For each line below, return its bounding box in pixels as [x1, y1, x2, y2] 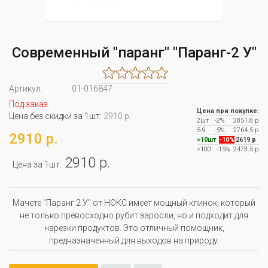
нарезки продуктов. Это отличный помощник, [44, 223, 224, 233]
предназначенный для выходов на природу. [48, 236, 220, 246]
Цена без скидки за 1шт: [9, 111, 103, 121]
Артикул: [9, 84, 42, 94]
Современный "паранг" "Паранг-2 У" [11, 44, 257, 61]
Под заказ [9, 99, 48, 109]
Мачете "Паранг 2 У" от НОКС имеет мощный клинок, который [13, 198, 255, 208]
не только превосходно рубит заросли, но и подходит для [20, 211, 248, 221]
